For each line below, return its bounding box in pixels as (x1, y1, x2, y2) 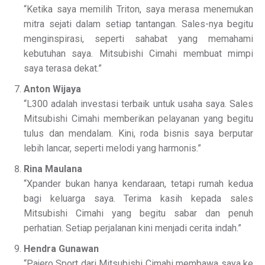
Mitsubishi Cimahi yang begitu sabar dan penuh (24, 208, 253, 219)
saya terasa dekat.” (24, 63, 102, 74)
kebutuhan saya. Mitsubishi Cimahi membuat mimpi (24, 48, 253, 59)
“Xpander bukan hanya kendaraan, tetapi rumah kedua (24, 178, 253, 189)
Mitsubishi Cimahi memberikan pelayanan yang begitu (24, 113, 253, 124)
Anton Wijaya (24, 83, 81, 95)
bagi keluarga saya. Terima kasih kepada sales (24, 193, 253, 204)
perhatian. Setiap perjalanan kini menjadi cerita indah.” (24, 222, 241, 234)
